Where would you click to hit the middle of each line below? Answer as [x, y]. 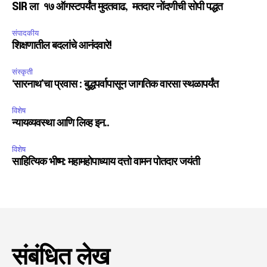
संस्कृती [22, 72]
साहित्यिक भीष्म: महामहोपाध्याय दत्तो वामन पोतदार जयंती [106, 162]
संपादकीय [25, 33]
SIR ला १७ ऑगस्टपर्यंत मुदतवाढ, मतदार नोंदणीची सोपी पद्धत [118, 7]
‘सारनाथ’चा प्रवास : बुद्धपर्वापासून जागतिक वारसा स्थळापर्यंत [115, 85]
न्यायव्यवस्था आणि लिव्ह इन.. [60, 124]
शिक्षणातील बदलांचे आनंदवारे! [62, 46]
